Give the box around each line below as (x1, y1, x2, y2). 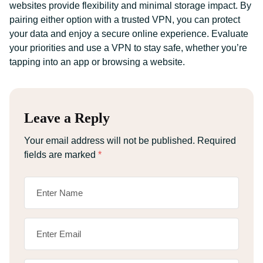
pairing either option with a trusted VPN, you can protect (9, 15, 240, 25)
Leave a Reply (24, 110, 110, 126)
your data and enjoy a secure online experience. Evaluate (9, 29, 248, 39)
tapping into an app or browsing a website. (9, 57, 185, 67)
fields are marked (24, 150, 98, 160)
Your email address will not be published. (24, 136, 195, 146)
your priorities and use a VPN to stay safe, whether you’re (9, 43, 247, 53)
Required (197, 136, 236, 146)
